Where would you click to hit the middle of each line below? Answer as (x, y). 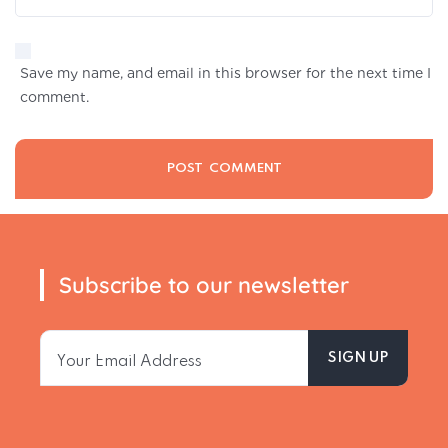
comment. (54, 97)
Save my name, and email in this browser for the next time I (225, 73)
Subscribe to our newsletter (204, 285)
